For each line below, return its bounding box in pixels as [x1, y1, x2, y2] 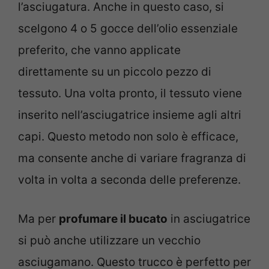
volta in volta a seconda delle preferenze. [18, 173, 241, 187]
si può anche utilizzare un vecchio [18, 233, 201, 247]
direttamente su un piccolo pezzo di [18, 65, 211, 79]
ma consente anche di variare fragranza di [18, 151, 246, 166]
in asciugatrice [168, 211, 250, 226]
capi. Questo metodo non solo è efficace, [18, 130, 238, 144]
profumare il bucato [59, 211, 168, 226]
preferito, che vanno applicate [18, 43, 181, 58]
